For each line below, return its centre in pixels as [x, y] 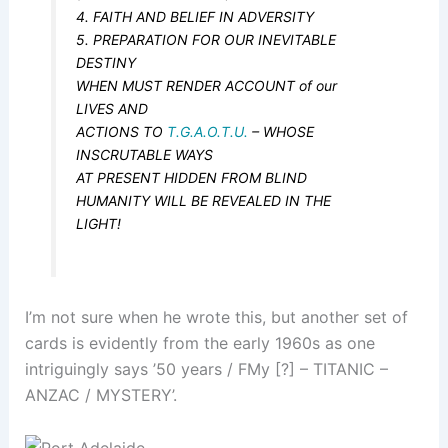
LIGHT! [99, 223]
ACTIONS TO [122, 131]
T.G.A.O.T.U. [208, 131]
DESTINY [106, 62]
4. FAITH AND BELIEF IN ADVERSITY [195, 16]
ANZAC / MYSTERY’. [100, 394]
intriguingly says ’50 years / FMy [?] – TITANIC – [206, 368]
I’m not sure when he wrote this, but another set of [216, 316]
